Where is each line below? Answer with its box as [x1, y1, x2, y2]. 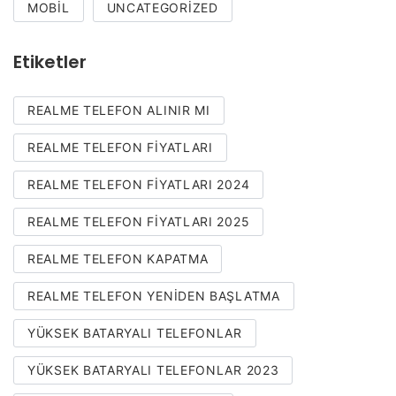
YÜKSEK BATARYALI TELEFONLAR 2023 [27, 362, 279, 378]
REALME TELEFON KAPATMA [27, 251, 209, 267]
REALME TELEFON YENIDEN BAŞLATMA [27, 288, 280, 304]
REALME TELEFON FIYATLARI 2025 [27, 214, 250, 230]
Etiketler [13, 49, 87, 75]
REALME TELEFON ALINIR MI [27, 103, 210, 118]
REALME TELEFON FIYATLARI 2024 [27, 177, 250, 193]
